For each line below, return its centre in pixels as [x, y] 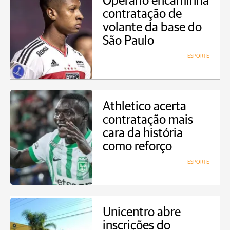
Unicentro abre [142, 212]
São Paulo [128, 41]
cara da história [143, 133]
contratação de [142, 14]
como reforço [137, 147]
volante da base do [152, 27]
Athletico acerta [145, 107]
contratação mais [148, 120]
